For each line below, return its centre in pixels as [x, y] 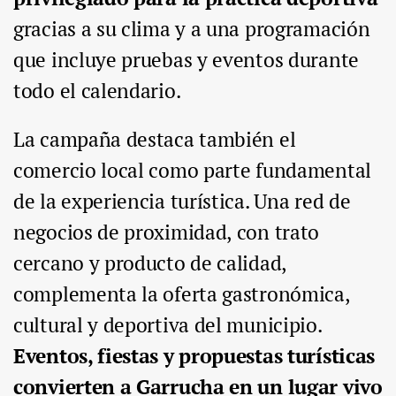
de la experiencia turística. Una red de [182, 202]
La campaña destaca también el [155, 140]
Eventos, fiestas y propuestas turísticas [194, 356]
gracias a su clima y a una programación [192, 29]
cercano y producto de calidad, [150, 263]
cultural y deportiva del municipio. [168, 325]
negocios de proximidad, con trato [167, 232]
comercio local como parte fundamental [192, 171]
